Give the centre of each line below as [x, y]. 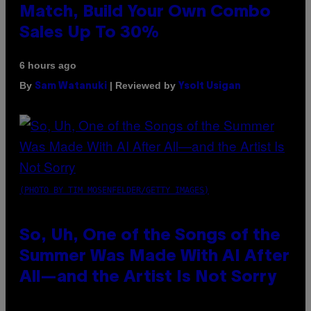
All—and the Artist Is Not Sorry [148, 277]
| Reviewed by [143, 85]
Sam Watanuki [71, 86]
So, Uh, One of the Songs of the [150, 236]
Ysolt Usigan [210, 86]
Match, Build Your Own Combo [145, 12]
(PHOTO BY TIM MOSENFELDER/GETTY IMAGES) [114, 190]
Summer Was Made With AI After [154, 257]
